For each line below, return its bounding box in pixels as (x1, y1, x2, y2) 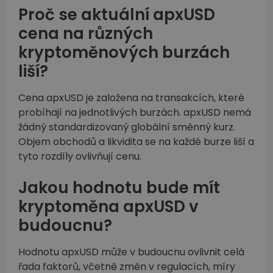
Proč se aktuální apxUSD (18, 4, 215, 26)
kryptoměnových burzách (18, 41, 230, 64)
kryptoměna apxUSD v (18, 196, 199, 218)
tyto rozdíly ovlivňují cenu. (18, 149, 141, 164)
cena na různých (18, 23, 153, 45)
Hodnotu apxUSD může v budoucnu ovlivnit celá (18, 245, 244, 260)
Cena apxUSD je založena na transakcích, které (18, 91, 244, 105)
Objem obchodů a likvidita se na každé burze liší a (18, 135, 254, 149)
